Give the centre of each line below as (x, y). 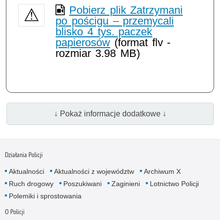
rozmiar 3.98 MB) (98, 53)
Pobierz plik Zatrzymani (126, 10)
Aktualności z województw (94, 171)
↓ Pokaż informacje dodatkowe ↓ (110, 113)
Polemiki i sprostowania (45, 196)
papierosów (83, 42)
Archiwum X (162, 171)
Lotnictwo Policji (174, 183)
